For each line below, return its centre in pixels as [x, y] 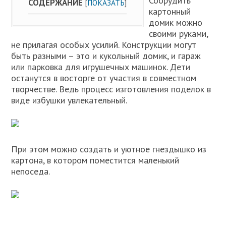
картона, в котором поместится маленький [95, 160]
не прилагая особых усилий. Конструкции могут [104, 45]
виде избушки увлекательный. [69, 100]
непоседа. [31, 171]
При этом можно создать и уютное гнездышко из [109, 149]
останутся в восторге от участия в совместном [104, 78]
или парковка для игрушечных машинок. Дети [101, 67]
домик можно [176, 22]
